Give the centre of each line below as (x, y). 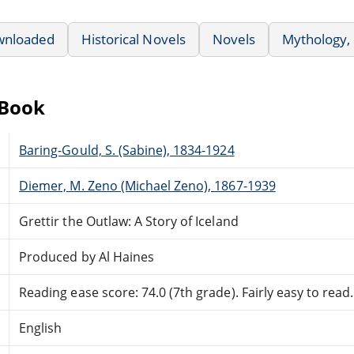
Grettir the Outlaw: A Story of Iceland (129, 221)
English (41, 328)
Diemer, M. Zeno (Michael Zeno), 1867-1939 (147, 185)
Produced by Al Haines (87, 256)
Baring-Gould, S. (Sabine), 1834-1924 (127, 150)
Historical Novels (134, 39)
